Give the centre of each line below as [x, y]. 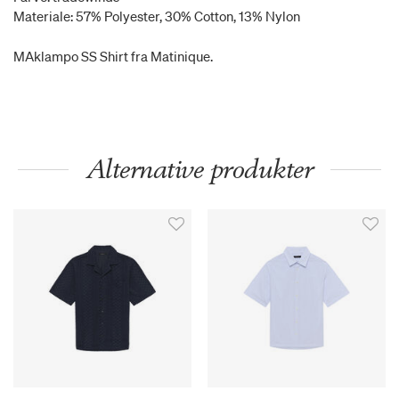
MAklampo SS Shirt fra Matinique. [113, 57]
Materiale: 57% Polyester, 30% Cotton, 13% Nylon [157, 16]
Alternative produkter [199, 169]
